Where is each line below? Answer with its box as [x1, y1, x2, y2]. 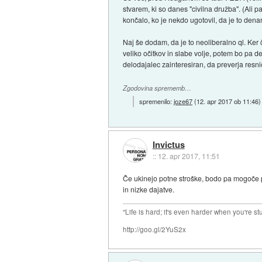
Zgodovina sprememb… [123, 83, 192, 92]
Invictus [152, 137, 185, 151]
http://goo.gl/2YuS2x [123, 225, 187, 235]
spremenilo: [139, 96, 174, 106]
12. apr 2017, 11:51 [157, 150, 220, 161]
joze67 [174, 96, 193, 106]
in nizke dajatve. [123, 184, 175, 195]
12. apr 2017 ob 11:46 [196, 96, 259, 106]
